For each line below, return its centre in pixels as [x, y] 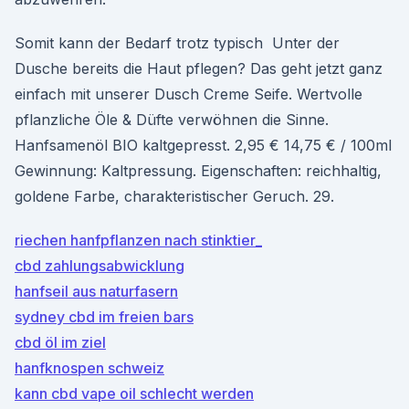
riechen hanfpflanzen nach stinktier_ [138, 240]
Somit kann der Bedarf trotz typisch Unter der [177, 43]
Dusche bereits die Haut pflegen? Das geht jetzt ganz [199, 68]
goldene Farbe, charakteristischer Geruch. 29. [174, 196]
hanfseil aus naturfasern [96, 291]
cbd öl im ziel [60, 342]
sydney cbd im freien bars [104, 317]
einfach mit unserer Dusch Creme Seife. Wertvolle [189, 94]
